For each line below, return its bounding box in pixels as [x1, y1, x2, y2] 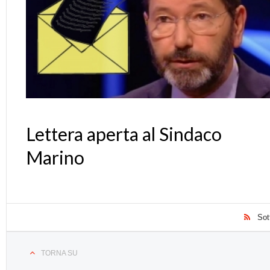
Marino [26, 146, 84, 169]
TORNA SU [41, 249, 78, 257]
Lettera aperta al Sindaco [26, 123, 222, 145]
